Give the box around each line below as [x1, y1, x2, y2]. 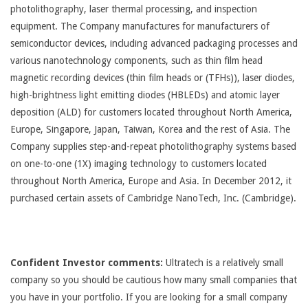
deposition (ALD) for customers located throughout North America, [10, 107, 292, 118]
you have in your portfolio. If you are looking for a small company [10, 291, 287, 302]
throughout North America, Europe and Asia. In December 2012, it [10, 175, 291, 186]
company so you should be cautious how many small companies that [10, 274, 297, 285]
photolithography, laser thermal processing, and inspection [10, 3, 257, 14]
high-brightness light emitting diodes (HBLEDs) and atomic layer [10, 89, 280, 100]
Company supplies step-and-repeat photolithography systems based [10, 141, 296, 152]
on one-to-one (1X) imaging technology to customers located [10, 158, 267, 169]
